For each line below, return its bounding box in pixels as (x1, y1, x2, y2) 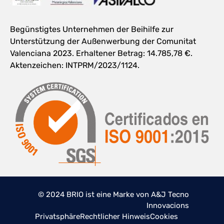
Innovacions (146, 200, 189, 210)
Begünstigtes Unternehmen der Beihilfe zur (10, 24, 173, 34)
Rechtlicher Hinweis (80, 211, 150, 221)
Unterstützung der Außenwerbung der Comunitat (10, 36, 196, 46)
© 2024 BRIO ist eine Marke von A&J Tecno (38, 189, 189, 199)
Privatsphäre (35, 211, 80, 221)
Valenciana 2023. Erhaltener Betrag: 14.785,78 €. (10, 48, 192, 58)
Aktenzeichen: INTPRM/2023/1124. (10, 60, 139, 70)
